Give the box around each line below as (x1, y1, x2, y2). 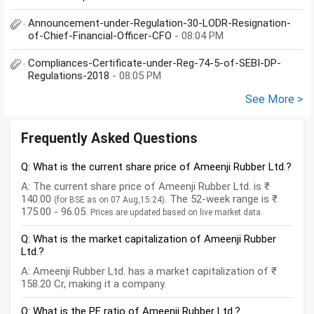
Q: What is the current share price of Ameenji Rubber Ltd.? (21, 161, 292, 174)
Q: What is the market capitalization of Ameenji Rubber (21, 233, 276, 246)
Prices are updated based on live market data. (90, 207, 263, 218)
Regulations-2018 (28, 69, 112, 83)
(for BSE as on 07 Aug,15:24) (54, 195, 165, 205)
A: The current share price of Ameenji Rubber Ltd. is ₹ (21, 180, 270, 193)
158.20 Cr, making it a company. (21, 278, 166, 291)
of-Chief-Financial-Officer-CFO (28, 29, 175, 43)
